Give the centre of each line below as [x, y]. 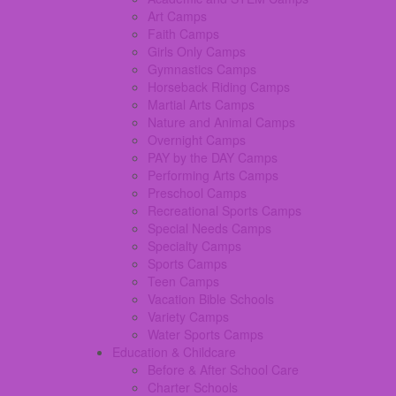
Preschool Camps [197, 192]
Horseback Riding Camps [219, 86]
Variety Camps [188, 316]
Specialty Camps [194, 245]
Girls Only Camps [197, 51]
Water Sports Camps [206, 334]
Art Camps [177, 15]
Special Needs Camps [209, 228]
